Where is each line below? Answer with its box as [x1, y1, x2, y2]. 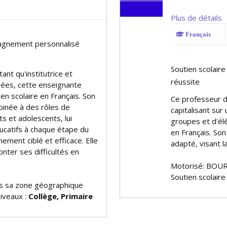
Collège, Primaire [28, 191, 93, 201]
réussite [171, 77, 200, 87]
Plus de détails [171, 13, 222, 23]
